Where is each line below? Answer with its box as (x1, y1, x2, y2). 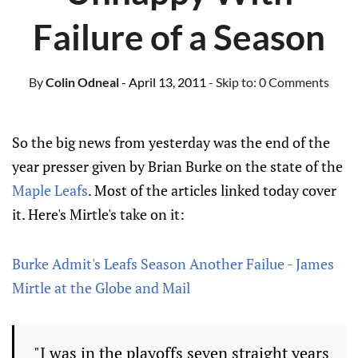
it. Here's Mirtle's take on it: (12, 205, 185, 224)
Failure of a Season (33, 16, 325, 58)
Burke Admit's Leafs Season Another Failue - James (12, 254, 334, 273)
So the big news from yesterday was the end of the (12, 133, 330, 152)
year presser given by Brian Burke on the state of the (12, 157, 343, 176)
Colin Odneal (43, 74, 119, 89)
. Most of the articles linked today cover (88, 181, 336, 200)
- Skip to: (209, 74, 259, 89)
